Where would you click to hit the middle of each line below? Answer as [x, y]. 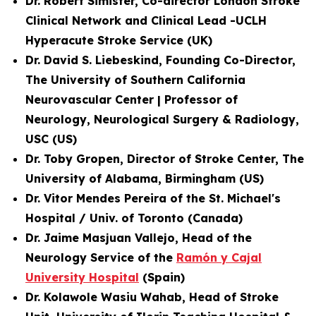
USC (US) [51, 139]
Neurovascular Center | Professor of [132, 99]
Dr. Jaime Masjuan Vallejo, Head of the [139, 238]
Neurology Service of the [101, 257]
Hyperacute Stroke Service [104, 40]
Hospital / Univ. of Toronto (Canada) [134, 218]
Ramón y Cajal [219, 257]
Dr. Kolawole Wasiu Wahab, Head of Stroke [152, 297]
